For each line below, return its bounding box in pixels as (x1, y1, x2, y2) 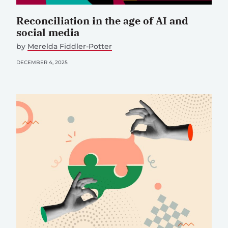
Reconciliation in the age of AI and (16, 13, 188, 27)
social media (16, 25, 79, 39)
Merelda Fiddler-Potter (27, 41, 112, 51)
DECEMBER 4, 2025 (16, 59, 68, 66)
